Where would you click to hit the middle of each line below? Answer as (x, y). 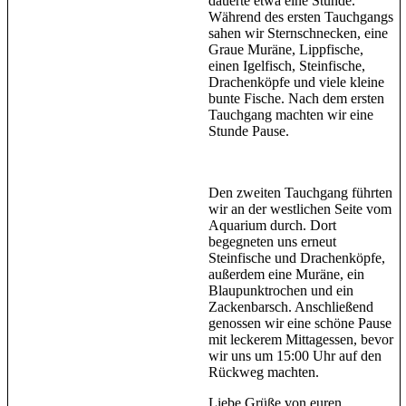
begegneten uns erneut (272, 241)
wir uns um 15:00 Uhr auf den (295, 355)
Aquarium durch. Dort (272, 225)
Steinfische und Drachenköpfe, (297, 257)
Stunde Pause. (249, 130)
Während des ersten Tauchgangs (301, 16)
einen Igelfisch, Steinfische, (287, 65)
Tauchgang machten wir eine (291, 114)
